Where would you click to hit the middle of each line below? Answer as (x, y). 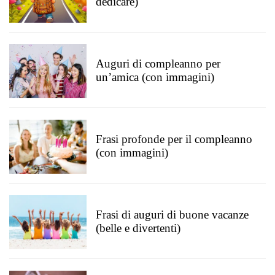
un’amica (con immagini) (155, 77)
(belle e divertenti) (138, 228)
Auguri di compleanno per (158, 64)
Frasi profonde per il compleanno (174, 139)
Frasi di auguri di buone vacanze (172, 215)
